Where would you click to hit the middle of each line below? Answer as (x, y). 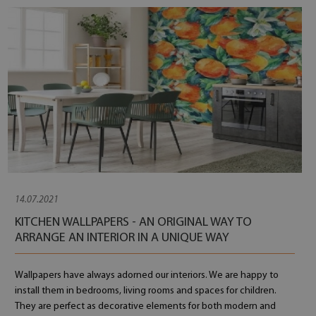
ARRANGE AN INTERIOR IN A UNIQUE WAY (122, 238)
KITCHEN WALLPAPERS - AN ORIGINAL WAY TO (133, 223)
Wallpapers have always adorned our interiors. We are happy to (146, 275)
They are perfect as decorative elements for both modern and (145, 306)
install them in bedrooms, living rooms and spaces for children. (145, 291)
